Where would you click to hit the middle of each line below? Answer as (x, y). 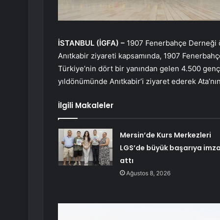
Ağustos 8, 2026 (148, 173)
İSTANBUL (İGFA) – (92, 43)
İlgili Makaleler (86, 106)
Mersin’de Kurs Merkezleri (165, 135)
